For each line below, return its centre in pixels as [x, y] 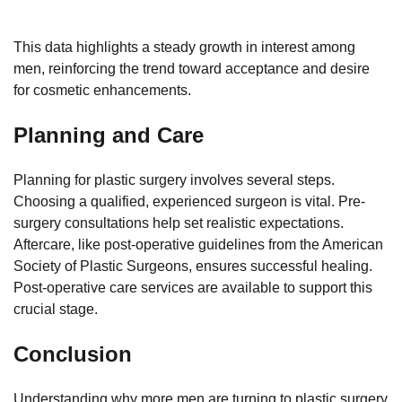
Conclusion [73, 354]
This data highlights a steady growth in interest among [184, 48]
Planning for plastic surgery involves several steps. [174, 180]
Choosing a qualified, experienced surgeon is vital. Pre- [189, 202]
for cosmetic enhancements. [102, 91]
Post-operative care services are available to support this [193, 288]
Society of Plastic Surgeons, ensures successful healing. [193, 267]
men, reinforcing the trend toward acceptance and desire [192, 69]
